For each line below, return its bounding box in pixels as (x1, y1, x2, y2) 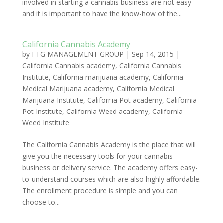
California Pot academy (87, 95, 162, 105)
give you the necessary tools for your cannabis (22, 151, 173, 161)
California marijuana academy (52, 72, 149, 82)
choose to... (22, 197, 60, 207)
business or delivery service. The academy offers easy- (22, 163, 198, 172)
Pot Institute (22, 107, 62, 116)
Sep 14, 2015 (131, 49, 174, 59)
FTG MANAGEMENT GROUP (31, 49, 124, 59)
